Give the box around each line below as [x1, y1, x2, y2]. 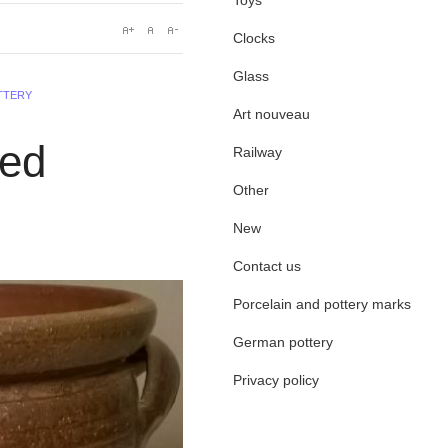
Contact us [232, 258, 301, 274]
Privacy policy [232, 372, 319, 388]
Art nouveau [232, 106, 310, 122]
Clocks [232, 30, 275, 46]
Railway [232, 144, 282, 160]
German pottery [232, 334, 333, 350]
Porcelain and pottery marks [232, 296, 411, 312]
